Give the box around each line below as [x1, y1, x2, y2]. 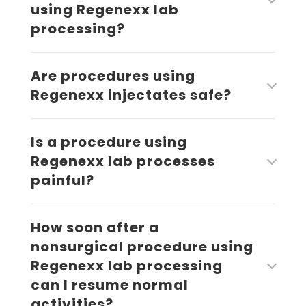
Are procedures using [30, 66, 195, 85]
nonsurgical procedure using [30, 237, 253, 256]
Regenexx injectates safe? [30, 85, 232, 105]
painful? [30, 171, 94, 190]
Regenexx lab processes [30, 152, 215, 171]
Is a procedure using [30, 133, 187, 152]
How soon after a [30, 218, 159, 237]
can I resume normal [30, 275, 189, 294]
